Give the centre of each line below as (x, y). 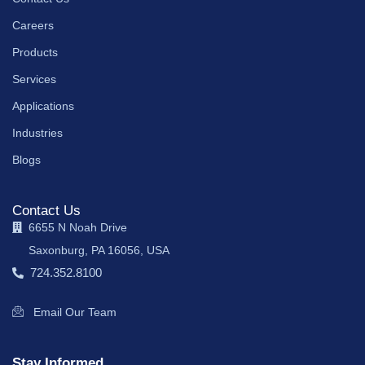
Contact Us (46, 211)
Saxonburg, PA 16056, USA (91, 251)
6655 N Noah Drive (78, 228)
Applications (43, 106)
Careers (33, 26)
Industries (37, 133)
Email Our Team (75, 312)
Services (34, 79)
